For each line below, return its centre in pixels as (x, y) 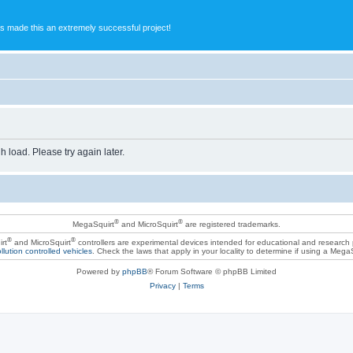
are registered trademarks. (232, 224)
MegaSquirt (93, 224)
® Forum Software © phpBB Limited (212, 271)
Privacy (162, 285)
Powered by (99, 271)
